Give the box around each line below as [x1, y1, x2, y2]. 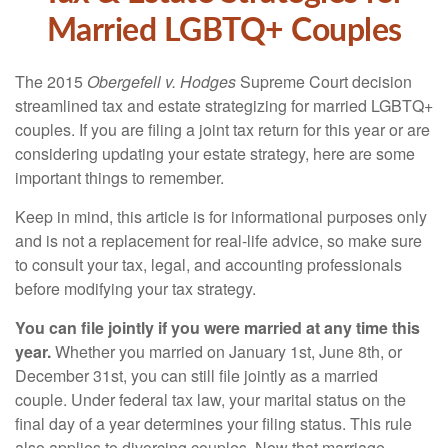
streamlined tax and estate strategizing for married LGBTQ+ [15, 94, 433, 117]
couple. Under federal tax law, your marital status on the [15, 388, 406, 411]
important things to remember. [15, 166, 224, 189]
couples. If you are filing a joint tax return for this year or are [15, 118, 430, 141]
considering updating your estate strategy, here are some [15, 142, 415, 165]
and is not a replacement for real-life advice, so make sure [15, 229, 422, 252]
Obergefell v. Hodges [87, 70, 236, 93]
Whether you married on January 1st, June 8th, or [51, 340, 402, 363]
